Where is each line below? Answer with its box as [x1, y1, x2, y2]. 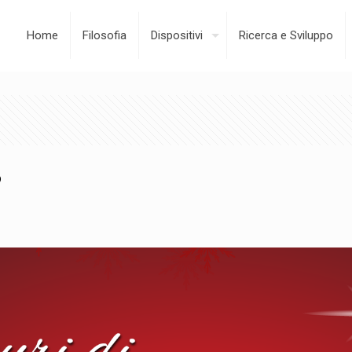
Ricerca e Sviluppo [239, 28, 333, 42]
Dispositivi [151, 28, 203, 42]
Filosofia [82, 28, 126, 42]
